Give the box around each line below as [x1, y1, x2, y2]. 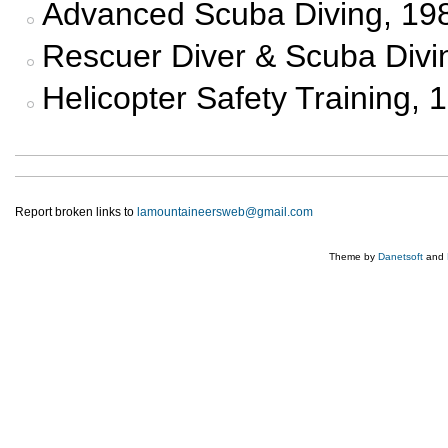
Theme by [329, 250, 378, 262]
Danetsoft [378, 250, 423, 262]
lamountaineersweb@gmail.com [137, 204, 313, 219]
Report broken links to [15, 204, 137, 219]
